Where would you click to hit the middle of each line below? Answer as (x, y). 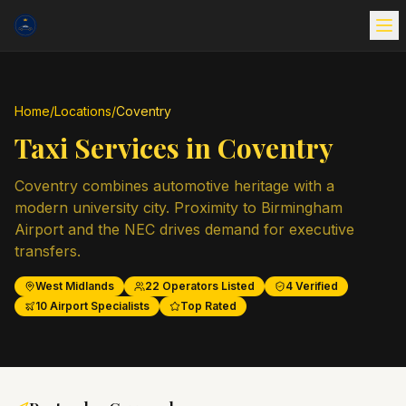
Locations (83, 111)
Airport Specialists (98, 306)
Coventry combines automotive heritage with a (174, 186)
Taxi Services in (116, 148)
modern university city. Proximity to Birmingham (179, 208)
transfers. (48, 251)
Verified (315, 286)
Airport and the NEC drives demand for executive (184, 229)
